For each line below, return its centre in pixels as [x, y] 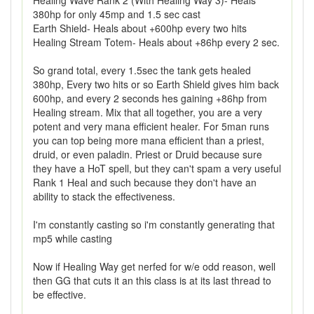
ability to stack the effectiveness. [104, 196]
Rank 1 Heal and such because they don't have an [145, 182]
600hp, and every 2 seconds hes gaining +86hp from [150, 98]
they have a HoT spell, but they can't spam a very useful [157, 168]
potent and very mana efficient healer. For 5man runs [151, 126]
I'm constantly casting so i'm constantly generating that [154, 224]
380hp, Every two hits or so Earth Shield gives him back [156, 84]
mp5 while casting [73, 238]
